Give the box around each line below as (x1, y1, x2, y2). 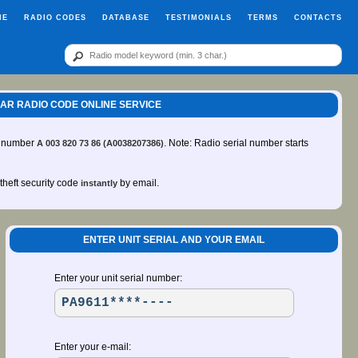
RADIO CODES (24, 14, 86, 22)
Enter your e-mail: (54, 341, 131, 352)
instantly (81, 178, 117, 188)
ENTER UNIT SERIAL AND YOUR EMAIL (83, 234, 265, 245)
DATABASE (102, 14, 149, 22)
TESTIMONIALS (165, 14, 232, 22)
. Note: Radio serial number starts (164, 137, 308, 149)
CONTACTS (294, 14, 342, 22)
